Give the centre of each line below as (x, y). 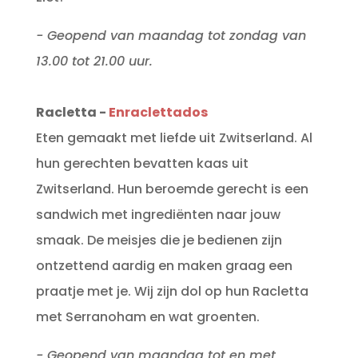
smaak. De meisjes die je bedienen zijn (159, 241)
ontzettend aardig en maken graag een (164, 266)
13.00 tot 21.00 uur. (96, 62)
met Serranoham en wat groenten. (147, 317)
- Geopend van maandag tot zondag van (171, 36)
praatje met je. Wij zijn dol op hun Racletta (172, 292)
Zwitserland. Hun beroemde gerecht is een (172, 189)
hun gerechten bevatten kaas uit (142, 164)
